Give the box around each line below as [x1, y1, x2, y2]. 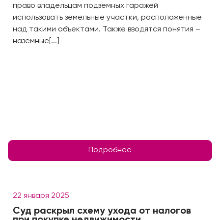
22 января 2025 [13, 192, 69, 200]
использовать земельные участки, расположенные [13, 14, 202, 22]
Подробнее [88, 146, 132, 154]
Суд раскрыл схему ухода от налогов [13, 206, 191, 216]
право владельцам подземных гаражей [13, 2, 158, 10]
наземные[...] [13, 37, 59, 45]
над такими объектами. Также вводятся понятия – [13, 26, 200, 33]
